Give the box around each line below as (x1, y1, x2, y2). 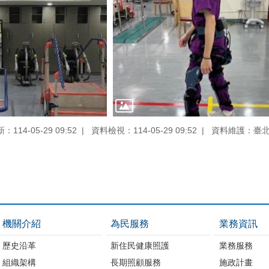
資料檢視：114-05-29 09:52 (91, 125, 197, 135)
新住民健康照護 (110, 240, 170, 250)
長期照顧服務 (110, 257, 162, 267)
